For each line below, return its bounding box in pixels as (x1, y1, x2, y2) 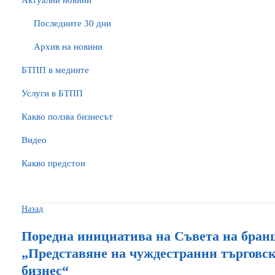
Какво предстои (21, 158, 85, 168)
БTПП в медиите (21, 65, 89, 75)
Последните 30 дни (34, 18, 111, 28)
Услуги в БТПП (21, 88, 83, 98)
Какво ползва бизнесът (21, 112, 113, 122)
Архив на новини (34, 42, 103, 52)
